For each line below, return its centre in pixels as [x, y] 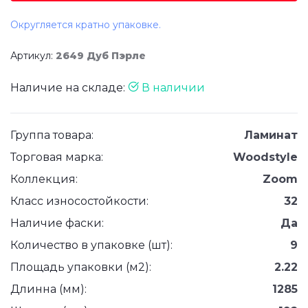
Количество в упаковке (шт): [91, 245]
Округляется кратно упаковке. [86, 25]
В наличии [172, 88]
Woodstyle [265, 157]
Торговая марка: [57, 157]
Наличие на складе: [69, 88]
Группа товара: [52, 135]
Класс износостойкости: [79, 201]
